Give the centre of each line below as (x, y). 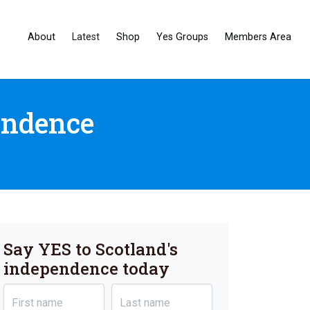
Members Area (258, 37)
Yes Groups (182, 37)
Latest (86, 37)
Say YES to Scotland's (91, 249)
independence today (86, 269)
